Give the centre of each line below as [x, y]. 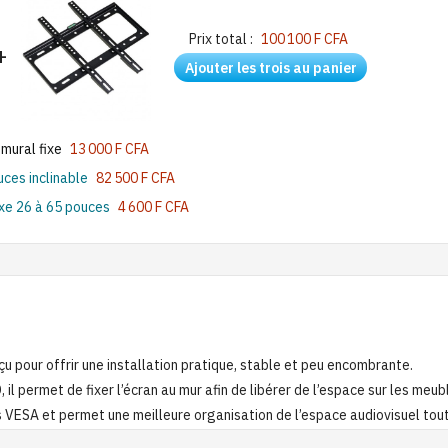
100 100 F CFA [304, 39]
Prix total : [220, 39]
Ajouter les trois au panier [271, 67]
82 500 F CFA [135, 177]
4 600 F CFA [153, 206]
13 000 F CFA [109, 148]
